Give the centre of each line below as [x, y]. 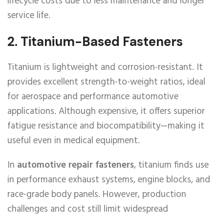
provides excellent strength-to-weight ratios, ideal [106, 82]
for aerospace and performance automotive [93, 97]
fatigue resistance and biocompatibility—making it [106, 126]
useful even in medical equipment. [74, 141]
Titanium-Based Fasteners [102, 42]
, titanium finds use [171, 165]
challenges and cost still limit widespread [88, 209]
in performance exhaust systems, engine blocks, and [109, 180]
